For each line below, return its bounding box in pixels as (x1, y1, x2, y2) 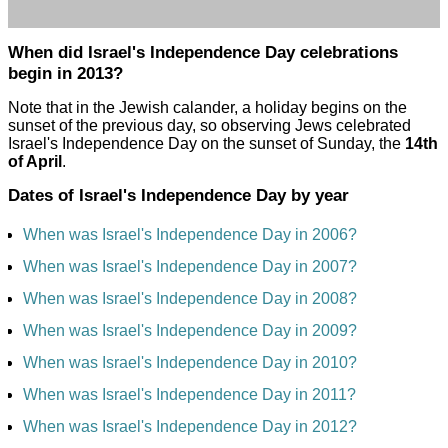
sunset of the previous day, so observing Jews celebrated (8, 116, 411, 134)
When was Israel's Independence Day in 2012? (23, 418, 357, 436)
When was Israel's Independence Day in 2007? (23, 258, 357, 276)
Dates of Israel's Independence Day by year (8, 185, 349, 206)
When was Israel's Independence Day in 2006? (23, 226, 357, 244)
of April (8, 152, 62, 170)
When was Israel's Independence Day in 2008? (23, 290, 357, 308)
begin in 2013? (8, 63, 123, 84)
